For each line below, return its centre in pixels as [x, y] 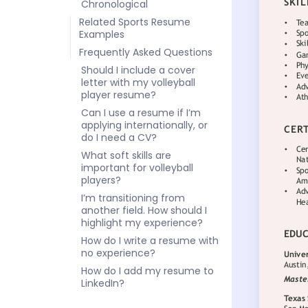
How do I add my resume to [147, 271]
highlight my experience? [142, 223]
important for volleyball [137, 168]
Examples [102, 34]
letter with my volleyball [138, 82]
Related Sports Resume [135, 22]
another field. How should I [144, 210]
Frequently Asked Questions [146, 52]
